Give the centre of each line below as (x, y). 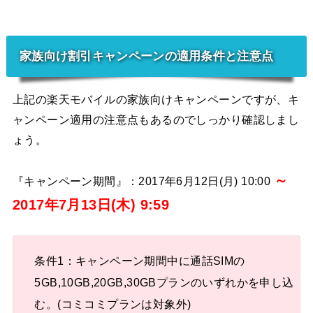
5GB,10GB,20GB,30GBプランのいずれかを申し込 (164, 283)
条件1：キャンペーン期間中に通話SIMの (140, 261)
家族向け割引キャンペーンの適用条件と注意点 (146, 56)
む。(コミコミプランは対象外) (113, 304)
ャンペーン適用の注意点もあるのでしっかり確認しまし (156, 119)
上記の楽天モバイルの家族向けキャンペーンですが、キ (156, 99)
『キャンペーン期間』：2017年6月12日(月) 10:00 (143, 181)
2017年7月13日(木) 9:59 (91, 204)
